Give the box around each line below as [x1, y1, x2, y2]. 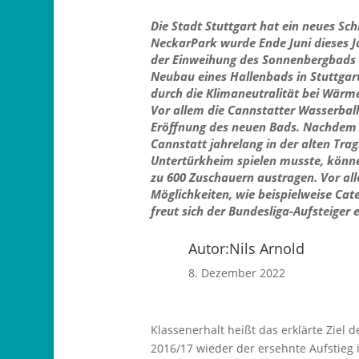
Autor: [188, 238, 230, 258]
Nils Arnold [229, 238, 305, 258]
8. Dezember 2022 [188, 264, 286, 280]
